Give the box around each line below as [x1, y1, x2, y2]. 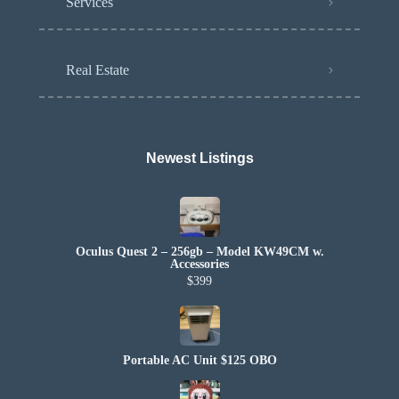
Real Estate [66, 62, 129, 77]
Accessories [170, 257, 229, 271]
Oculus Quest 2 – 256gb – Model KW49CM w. [75, 245, 324, 258]
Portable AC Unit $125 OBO [122, 354, 277, 367]
